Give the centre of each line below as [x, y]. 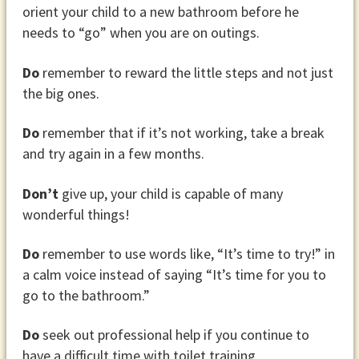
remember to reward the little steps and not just [186, 72]
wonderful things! [76, 214]
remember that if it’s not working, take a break [182, 133]
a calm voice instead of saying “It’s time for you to [174, 274]
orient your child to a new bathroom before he [160, 12]
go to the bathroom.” [86, 295]
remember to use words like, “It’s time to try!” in [187, 253]
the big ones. [61, 93]
